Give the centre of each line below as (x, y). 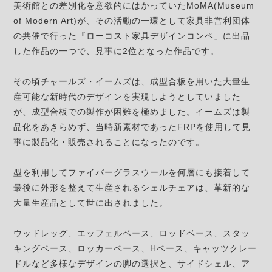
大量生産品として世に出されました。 (91, 203)
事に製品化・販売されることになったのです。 (109, 142)
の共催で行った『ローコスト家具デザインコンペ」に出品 (132, 36)
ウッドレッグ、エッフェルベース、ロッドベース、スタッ (132, 233)
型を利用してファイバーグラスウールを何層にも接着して (132, 173)
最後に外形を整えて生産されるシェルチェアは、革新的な (132, 188)
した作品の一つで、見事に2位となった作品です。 (117, 51)
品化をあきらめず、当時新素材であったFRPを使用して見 (132, 127)
